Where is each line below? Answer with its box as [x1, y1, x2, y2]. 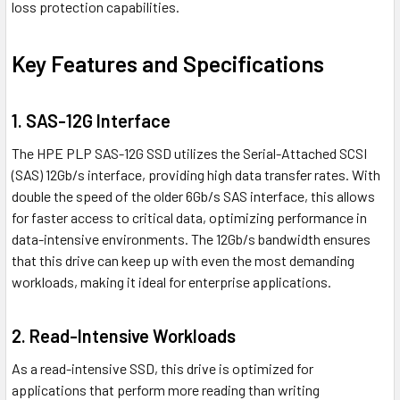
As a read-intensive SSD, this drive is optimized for [12, 360, 313, 378]
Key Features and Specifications [12, 50, 324, 78]
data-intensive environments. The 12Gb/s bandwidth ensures [12, 230, 371, 248]
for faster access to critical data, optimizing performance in [12, 209, 367, 227]
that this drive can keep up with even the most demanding [12, 252, 354, 270]
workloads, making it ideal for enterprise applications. [12, 273, 331, 291]
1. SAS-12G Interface [12, 110, 171, 132]
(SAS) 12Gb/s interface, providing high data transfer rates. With [12, 166, 380, 184]
